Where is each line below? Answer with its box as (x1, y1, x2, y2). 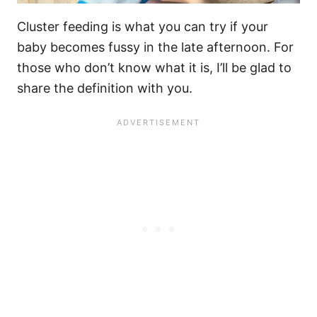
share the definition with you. (17, 81, 192, 96)
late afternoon (181, 40, 267, 55)
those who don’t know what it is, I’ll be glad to (17, 60, 292, 76)
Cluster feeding (17, 19, 108, 35)
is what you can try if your (108, 19, 268, 35)
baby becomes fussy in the (17, 40, 181, 55)
